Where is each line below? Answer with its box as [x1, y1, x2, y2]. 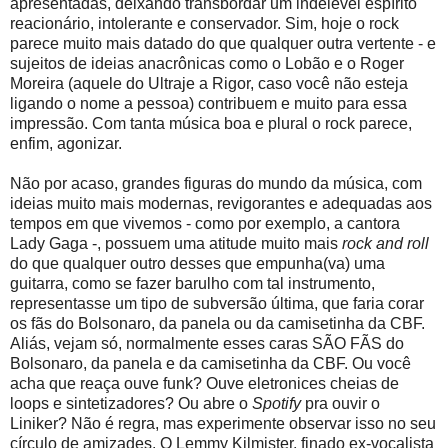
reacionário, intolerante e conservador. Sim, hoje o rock [10, 15, 399, 33]
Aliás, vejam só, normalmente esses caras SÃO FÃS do [10, 335, 404, 353]
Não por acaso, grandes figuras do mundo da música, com [10, 175, 422, 193]
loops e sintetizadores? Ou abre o [10, 395, 252, 413]
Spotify [252, 395, 301, 413]
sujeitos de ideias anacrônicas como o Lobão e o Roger [10, 55, 404, 73]
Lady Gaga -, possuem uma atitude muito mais [10, 235, 342, 253]
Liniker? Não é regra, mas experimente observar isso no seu [10, 415, 436, 433]
